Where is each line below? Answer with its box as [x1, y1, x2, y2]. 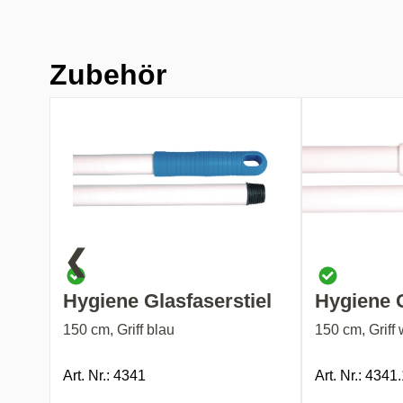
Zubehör [49, 58, 166, 91]
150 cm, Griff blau [63, 321, 175, 337]
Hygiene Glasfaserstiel [63, 289, 273, 312]
